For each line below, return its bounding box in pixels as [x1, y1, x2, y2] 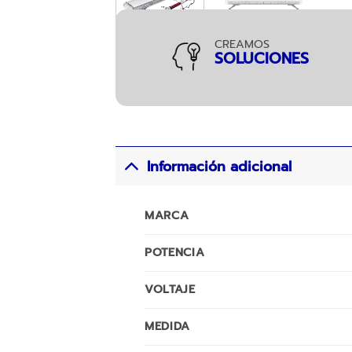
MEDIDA [144, 317, 191, 335]
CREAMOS [214, 35, 269, 53]
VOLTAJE [144, 280, 196, 299]
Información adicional [147, 156, 292, 177]
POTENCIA [144, 244, 205, 262]
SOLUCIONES [214, 46, 309, 70]
